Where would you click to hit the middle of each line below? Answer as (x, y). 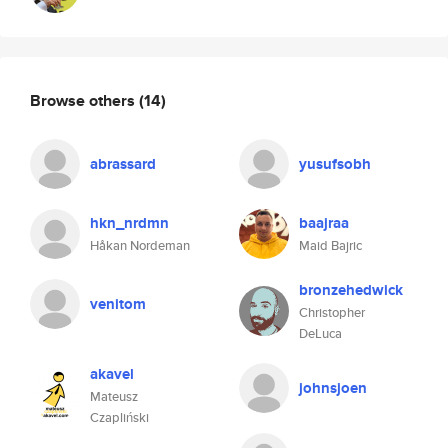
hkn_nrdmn (129, 223)
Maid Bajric (330, 245)
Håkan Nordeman (140, 245)
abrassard (123, 164)
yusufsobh (335, 164)
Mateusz (114, 396)
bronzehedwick (351, 290)
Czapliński (119, 417)
